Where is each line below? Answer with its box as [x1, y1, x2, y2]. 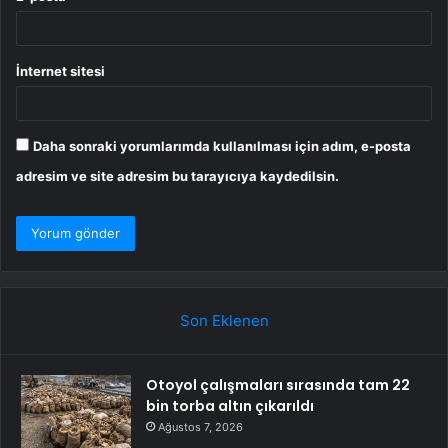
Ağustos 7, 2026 [158, 420, 243, 435]
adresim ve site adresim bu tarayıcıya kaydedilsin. [16, 168, 339, 185]
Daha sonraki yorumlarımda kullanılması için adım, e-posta [33, 138, 411, 155]
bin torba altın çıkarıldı [146, 396, 314, 417]
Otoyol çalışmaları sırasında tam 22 [146, 375, 410, 396]
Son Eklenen [179, 311, 269, 331]
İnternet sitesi [16, 63, 105, 80]
